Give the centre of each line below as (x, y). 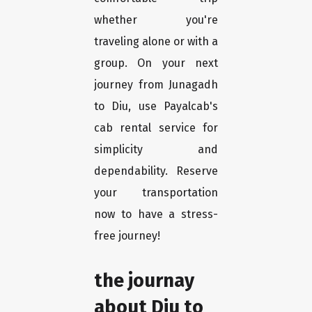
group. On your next (156, 63)
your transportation (156, 193)
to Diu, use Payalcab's (156, 107)
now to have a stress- (156, 214)
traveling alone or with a (156, 42)
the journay (144, 281)
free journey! (127, 236)
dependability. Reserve (156, 171)
